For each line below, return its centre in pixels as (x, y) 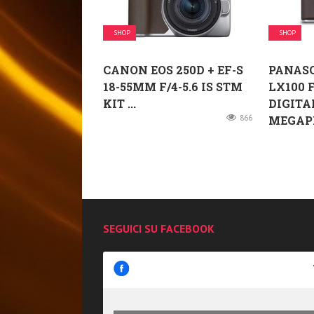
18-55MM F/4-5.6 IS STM (173, 87)
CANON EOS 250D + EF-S (173, 70)
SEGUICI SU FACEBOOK (159, 229)
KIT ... (120, 104)
